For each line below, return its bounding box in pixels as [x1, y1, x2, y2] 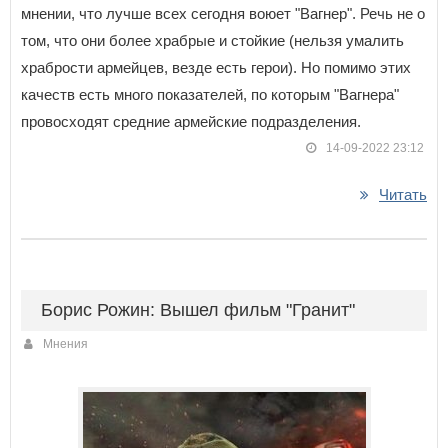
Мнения [43, 336, 88, 351]
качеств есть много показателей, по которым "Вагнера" [21, 85, 399, 103]
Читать [379, 185, 427, 203]
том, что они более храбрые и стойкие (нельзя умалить [21, 31, 404, 49]
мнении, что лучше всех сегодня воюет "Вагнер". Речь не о [21, 4, 425, 22]
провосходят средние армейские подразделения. [21, 112, 361, 130]
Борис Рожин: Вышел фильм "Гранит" [41, 299, 355, 320]
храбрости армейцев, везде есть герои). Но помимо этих [21, 58, 411, 76]
